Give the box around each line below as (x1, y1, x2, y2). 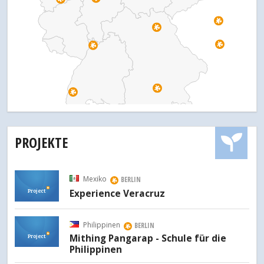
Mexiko (82, 173, 107, 184)
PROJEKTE (15, 132, 68, 152)
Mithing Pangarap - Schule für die (70, 232, 226, 245)
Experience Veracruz (70, 187, 165, 200)
